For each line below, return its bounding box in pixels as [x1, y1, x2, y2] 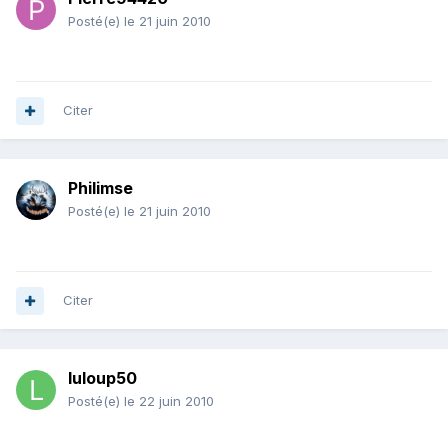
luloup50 [68, 368, 137, 389]
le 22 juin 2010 [124, 393, 214, 410]
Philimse [68, 178, 133, 199]
